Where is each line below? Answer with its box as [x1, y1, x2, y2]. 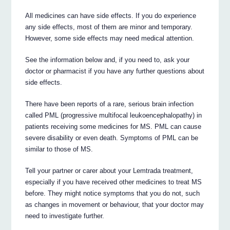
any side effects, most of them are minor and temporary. [25, 23, 193, 31]
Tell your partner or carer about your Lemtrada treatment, [25, 166, 194, 175]
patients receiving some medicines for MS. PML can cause [25, 122, 202, 130]
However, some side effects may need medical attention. [25, 34, 195, 42]
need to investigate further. [25, 212, 105, 220]
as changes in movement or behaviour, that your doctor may [25, 200, 204, 208]
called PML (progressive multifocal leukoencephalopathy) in [25, 111, 202, 119]
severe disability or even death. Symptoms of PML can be [25, 133, 199, 142]
